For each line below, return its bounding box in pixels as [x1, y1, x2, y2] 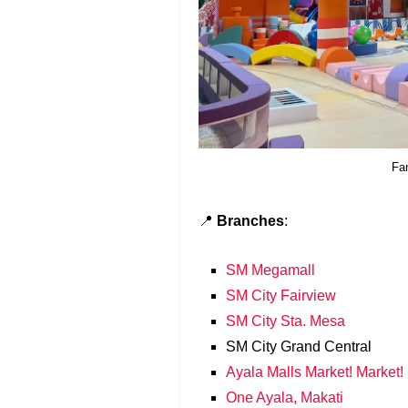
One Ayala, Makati [226, 390, 343, 405]
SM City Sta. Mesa [226, 313, 345, 329]
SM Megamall [226, 262, 315, 278]
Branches [217, 213, 284, 229]
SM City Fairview [226, 288, 336, 303]
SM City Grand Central [226, 339, 372, 354]
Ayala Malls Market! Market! [226, 364, 403, 380]
